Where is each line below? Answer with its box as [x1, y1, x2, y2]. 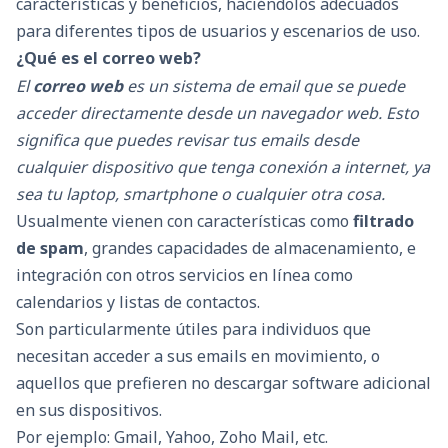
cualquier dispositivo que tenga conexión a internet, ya [16, 156, 430, 179]
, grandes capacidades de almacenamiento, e [84, 237, 416, 260]
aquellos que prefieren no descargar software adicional [16, 372, 431, 395]
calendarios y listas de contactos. [16, 291, 260, 314]
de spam [16, 237, 84, 260]
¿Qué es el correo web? [16, 47, 201, 70]
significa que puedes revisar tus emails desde [16, 129, 359, 152]
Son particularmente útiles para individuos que [16, 318, 371, 341]
